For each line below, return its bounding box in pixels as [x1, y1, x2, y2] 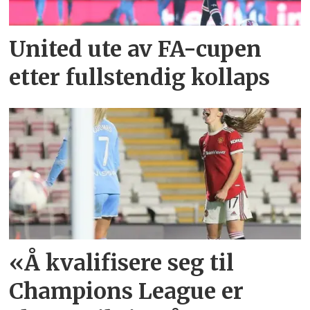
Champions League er [9, 277, 244, 305]
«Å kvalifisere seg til [9, 248, 235, 277]
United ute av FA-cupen [9, 35, 262, 64]
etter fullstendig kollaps [9, 64, 271, 92]
